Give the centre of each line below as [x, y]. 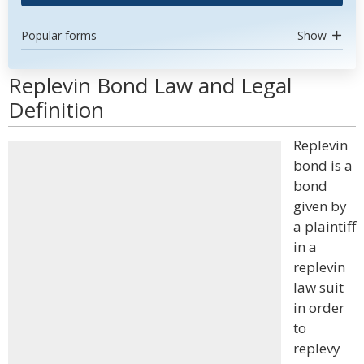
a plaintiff [325, 226]
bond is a [323, 165]
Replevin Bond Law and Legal [150, 85]
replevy [317, 348]
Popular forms [59, 35]
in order [319, 308]
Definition [56, 110]
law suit [318, 287]
